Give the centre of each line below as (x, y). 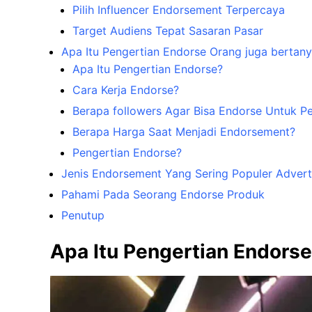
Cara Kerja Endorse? (126, 90)
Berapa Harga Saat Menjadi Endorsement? (184, 132)
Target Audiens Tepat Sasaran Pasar (168, 31)
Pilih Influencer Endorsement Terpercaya (179, 10)
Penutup (83, 216)
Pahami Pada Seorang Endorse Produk (163, 195)
